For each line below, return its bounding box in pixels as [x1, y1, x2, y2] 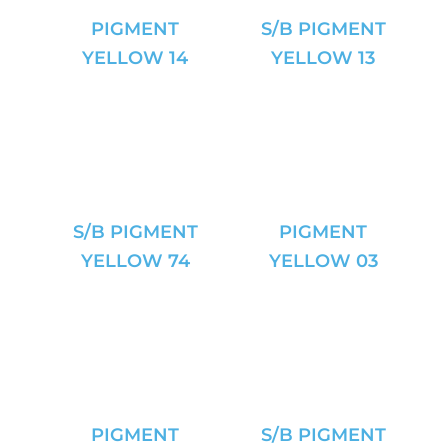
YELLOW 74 [80, 250, 190, 272]
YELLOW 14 [82, 47, 188, 69]
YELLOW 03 [268, 250, 378, 272]
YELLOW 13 [271, 47, 375, 69]
